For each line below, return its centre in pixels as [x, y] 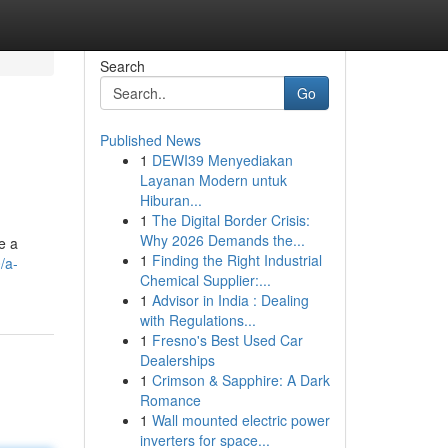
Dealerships [177, 360]
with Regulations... [197, 320]
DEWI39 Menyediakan [222, 160]
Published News [150, 140]
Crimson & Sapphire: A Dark [240, 380]
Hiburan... [170, 200]
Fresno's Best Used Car [227, 340]
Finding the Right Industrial [236, 260]
